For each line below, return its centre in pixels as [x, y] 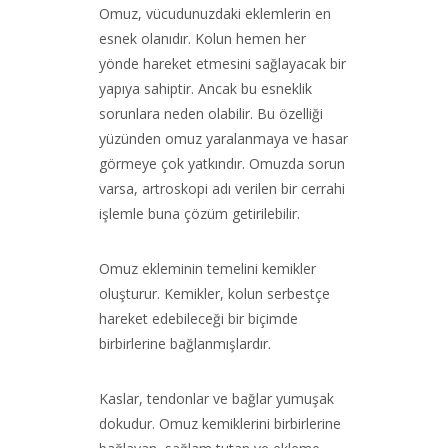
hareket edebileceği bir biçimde [198, 318]
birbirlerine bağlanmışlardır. [185, 343]
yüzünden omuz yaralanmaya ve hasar [223, 138]
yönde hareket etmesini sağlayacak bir [222, 63]
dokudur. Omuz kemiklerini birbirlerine [220, 423]
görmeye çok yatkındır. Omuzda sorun [222, 163]
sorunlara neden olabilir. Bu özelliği [211, 113]
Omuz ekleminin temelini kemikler [207, 268]
